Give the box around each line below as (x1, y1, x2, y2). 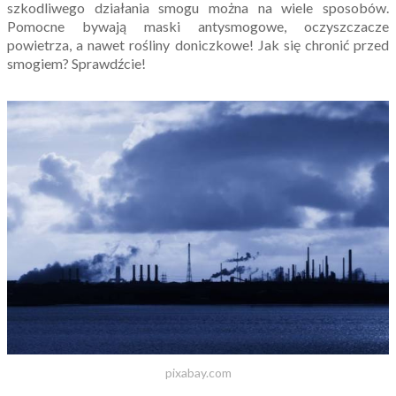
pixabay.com (164, 365, 232, 381)
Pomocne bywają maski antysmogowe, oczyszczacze (7, 18, 389, 34)
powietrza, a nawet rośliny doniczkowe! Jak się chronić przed (7, 36, 389, 53)
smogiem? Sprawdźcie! (7, 55, 146, 72)
